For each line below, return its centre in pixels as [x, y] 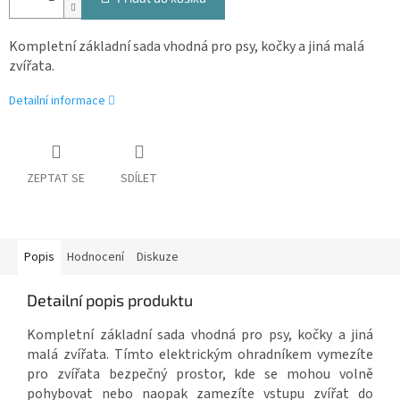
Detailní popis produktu [110, 300]
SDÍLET [139, 179]
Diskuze [158, 258]
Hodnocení [96, 258]
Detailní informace [57, 101]
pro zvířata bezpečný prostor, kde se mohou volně [200, 375]
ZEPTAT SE [56, 179]
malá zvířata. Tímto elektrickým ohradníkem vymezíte [200, 355]
